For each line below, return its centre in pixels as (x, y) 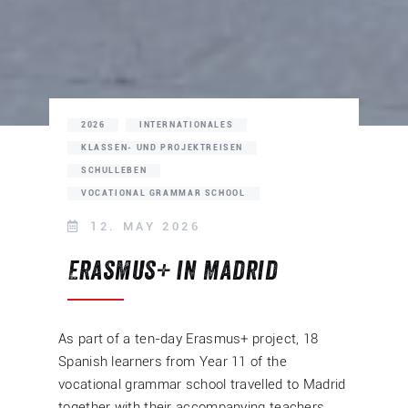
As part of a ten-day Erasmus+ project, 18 (189, 338)
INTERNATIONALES (186, 124)
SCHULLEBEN (114, 170)
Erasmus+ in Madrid (173, 271)
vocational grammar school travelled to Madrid (202, 384)
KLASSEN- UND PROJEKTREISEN (163, 147)
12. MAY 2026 (143, 226)
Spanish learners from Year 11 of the (173, 361)
